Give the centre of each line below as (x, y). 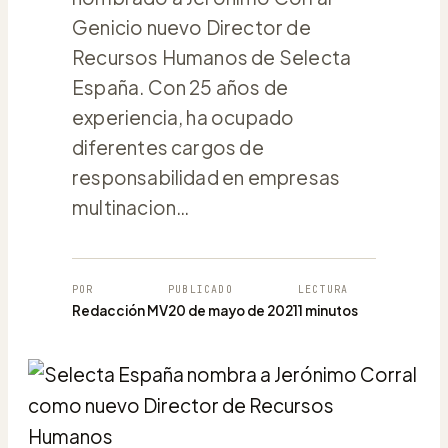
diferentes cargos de (168, 146)
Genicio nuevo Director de (191, 26)
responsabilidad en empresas (206, 176)
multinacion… (131, 206)
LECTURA (323, 289)
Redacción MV (120, 310)
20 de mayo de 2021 (233, 310)
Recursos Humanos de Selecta (212, 56)
